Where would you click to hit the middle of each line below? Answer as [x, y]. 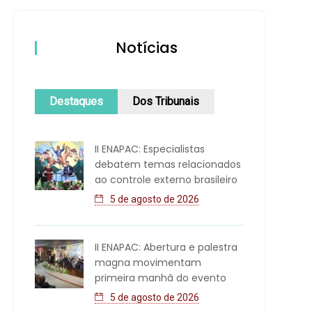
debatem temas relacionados [168, 164]
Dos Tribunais [166, 101]
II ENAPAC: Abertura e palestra [166, 247]
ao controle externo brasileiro [166, 180]
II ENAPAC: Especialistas [150, 149]
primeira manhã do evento [161, 278]
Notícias [146, 48]
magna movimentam [148, 263]
